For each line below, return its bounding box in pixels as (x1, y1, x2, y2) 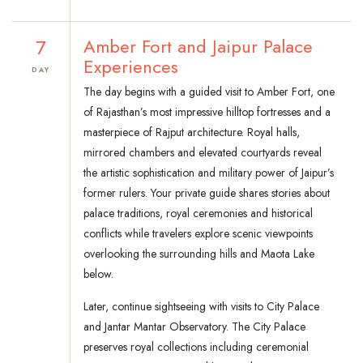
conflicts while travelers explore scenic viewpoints (83, 225, 313, 242)
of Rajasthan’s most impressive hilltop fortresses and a (83, 104, 331, 121)
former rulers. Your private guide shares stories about (83, 185, 330, 202)
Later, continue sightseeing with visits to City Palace (83, 298, 319, 315)
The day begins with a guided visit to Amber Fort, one (83, 83, 335, 100)
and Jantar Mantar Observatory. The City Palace (83, 318, 305, 335)
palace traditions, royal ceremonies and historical (83, 205, 313, 222)
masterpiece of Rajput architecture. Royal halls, (83, 124, 300, 141)
